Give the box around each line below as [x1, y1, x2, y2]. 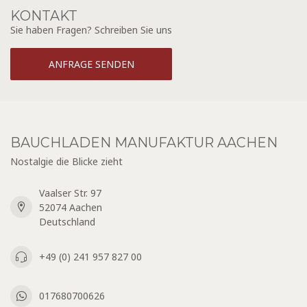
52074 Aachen [39, 200, 102, 214]
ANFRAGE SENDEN [48, 57, 134, 71]
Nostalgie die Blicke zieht [10, 154, 123, 168]
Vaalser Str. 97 [39, 186, 101, 199]
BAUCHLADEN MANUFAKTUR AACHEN [10, 134, 278, 151]
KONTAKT [10, 8, 77, 24]
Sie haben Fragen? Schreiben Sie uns [10, 23, 172, 36]
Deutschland [39, 214, 95, 228]
